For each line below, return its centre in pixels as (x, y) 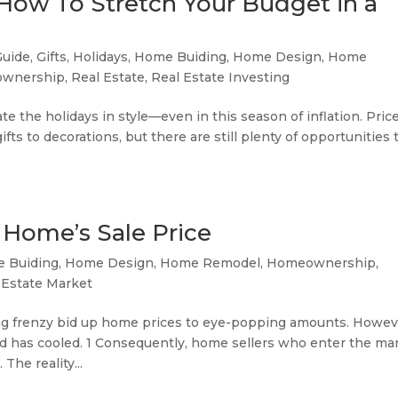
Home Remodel (211, 263)
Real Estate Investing (221, 77)
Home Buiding (181, 57)
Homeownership (322, 263)
